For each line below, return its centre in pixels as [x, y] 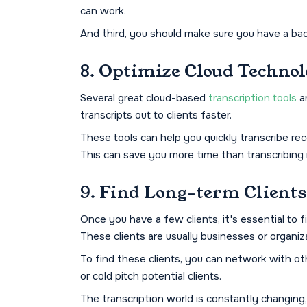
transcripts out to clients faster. [156, 115]
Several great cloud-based [144, 98]
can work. [103, 11]
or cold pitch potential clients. [151, 277]
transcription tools [253, 98]
